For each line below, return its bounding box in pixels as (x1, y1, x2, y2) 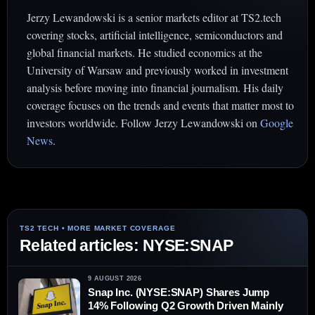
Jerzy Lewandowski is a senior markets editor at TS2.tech (27, 10, 281, 25)
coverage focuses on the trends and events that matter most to (27, 98, 294, 113)
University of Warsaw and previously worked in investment (27, 63, 288, 78)
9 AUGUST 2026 (88, 275, 142, 283)
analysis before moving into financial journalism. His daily (27, 80, 283, 96)
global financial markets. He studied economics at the (27, 45, 262, 60)
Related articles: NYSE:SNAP (20, 236, 233, 255)
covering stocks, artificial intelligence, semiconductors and (27, 27, 283, 43)
